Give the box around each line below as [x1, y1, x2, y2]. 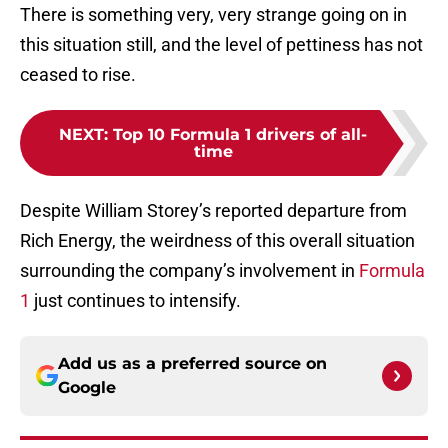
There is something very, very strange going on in [20, 4, 407, 26]
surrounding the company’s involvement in [20, 260, 359, 282]
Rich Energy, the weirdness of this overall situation [20, 230, 415, 252]
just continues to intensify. [30, 290, 241, 312]
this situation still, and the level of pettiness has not [20, 34, 423, 56]
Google [58, 378, 116, 398]
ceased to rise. [20, 64, 136, 86]
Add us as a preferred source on [58, 354, 327, 374]
